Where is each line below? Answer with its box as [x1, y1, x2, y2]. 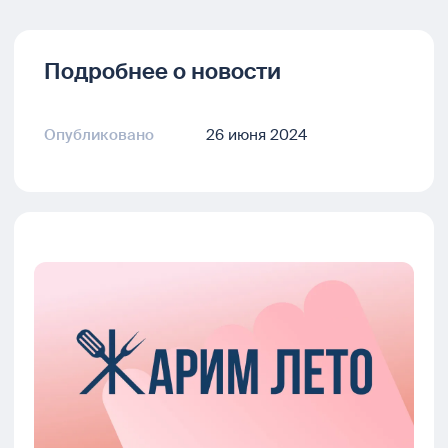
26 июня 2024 [206, 125, 307, 145]
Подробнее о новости [44, 57, 281, 86]
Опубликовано [44, 125, 154, 145]
